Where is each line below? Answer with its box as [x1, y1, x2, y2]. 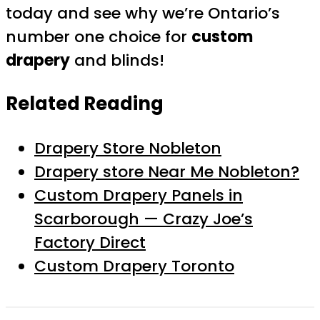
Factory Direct [34, 231, 146, 254]
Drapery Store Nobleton [34, 137, 221, 160]
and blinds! [70, 49, 164, 71]
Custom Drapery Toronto [34, 255, 234, 278]
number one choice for [6, 25, 191, 48]
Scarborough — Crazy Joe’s [34, 208, 253, 231]
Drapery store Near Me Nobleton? [34, 161, 299, 184]
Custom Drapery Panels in [34, 184, 243, 207]
